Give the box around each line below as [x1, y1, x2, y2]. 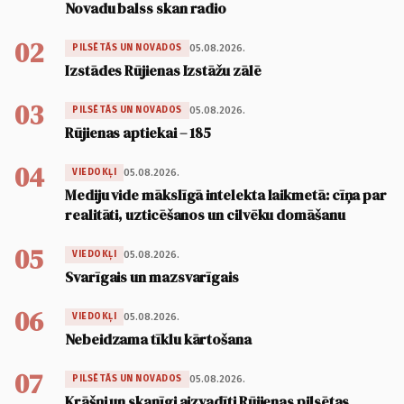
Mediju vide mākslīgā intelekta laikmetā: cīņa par [65, 185, 388, 206]
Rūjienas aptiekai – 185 [65, 123, 212, 143]
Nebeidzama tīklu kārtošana [65, 329, 252, 350]
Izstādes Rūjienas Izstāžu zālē [65, 60, 262, 81]
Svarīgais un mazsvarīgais [65, 267, 239, 288]
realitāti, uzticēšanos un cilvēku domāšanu [65, 205, 345, 225]
